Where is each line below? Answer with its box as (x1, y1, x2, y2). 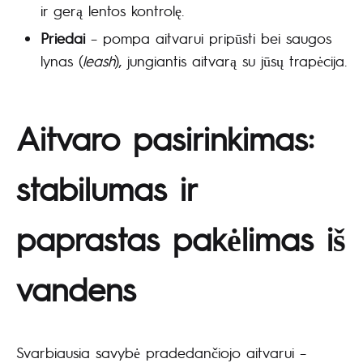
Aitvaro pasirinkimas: (16, 117, 314, 160)
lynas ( (41, 51, 83, 70)
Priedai (41, 28, 85, 48)
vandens (16, 267, 136, 310)
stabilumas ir (16, 167, 196, 210)
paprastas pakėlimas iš (16, 217, 346, 260)
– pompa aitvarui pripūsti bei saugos (85, 28, 331, 48)
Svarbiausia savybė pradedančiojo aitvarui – (16, 342, 306, 361)
